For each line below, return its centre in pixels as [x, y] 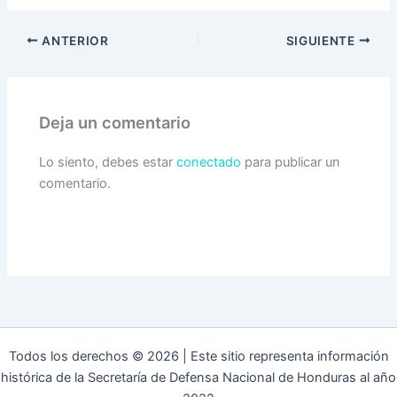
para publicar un [291, 163]
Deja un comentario [115, 123]
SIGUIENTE [322, 40]
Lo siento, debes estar [108, 163]
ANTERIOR [74, 40]
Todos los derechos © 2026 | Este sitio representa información [198, 356]
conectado [209, 163]
